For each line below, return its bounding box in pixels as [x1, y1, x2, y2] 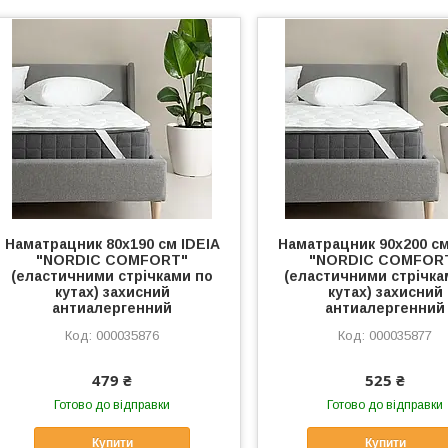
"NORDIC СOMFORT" [36, 252, 189, 268]
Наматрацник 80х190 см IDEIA [4, 236, 220, 252]
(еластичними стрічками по [11, 268, 214, 284]
